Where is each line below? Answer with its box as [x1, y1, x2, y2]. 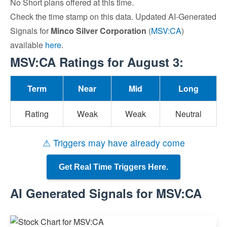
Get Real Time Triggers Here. [59, 163, 168, 171]
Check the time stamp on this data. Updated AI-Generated [10, 11, 216, 22]
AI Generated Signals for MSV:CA [10, 184, 202, 202]
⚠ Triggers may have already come [42, 136, 185, 149]
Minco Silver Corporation [51, 25, 146, 36]
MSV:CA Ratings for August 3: [10, 53, 183, 70]
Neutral [175, 108, 202, 120]
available [10, 39, 45, 51]
